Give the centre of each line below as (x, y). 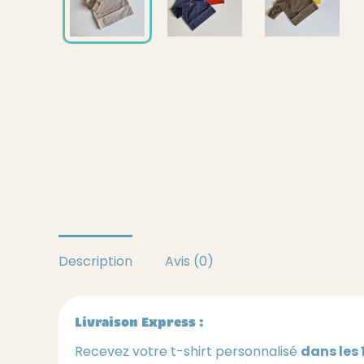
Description (95, 261)
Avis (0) (189, 261)
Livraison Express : (139, 322)
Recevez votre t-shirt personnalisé (188, 351)
